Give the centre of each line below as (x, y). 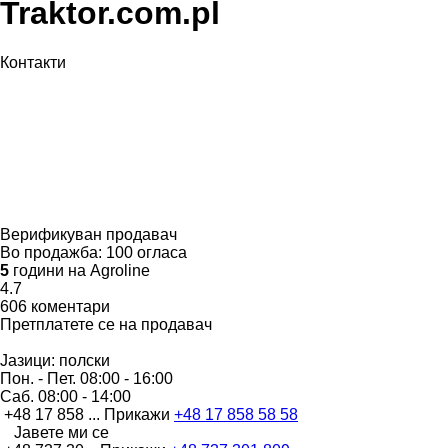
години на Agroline (79, 270)
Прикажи (139, 414)
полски (82, 360)
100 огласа (146, 252)
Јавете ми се (61, 432)
